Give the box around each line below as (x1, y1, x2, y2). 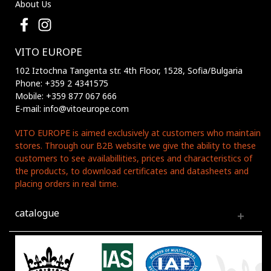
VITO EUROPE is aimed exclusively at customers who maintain (15, 127, 261, 139)
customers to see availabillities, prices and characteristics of (15, 152, 252, 165)
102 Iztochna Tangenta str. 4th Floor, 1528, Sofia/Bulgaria (15, 65, 243, 77)
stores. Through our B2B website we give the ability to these (15, 140, 256, 152)
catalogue (15, 206, 59, 220)
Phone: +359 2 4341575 (15, 77, 108, 90)
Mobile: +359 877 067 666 (15, 90, 117, 102)
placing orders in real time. (15, 178, 119, 190)
